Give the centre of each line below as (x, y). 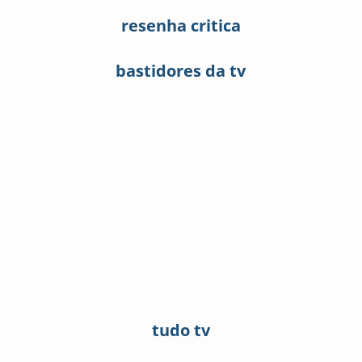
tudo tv (181, 330)
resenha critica (181, 25)
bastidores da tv (181, 70)
